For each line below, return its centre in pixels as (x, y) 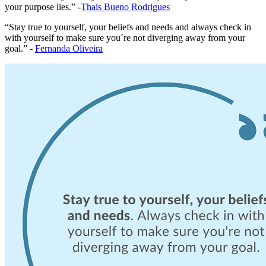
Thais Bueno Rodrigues (125, 7)
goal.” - (20, 49)
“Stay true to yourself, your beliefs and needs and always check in (128, 27)
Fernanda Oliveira (69, 49)
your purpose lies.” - (43, 7)
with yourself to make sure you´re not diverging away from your (125, 38)
